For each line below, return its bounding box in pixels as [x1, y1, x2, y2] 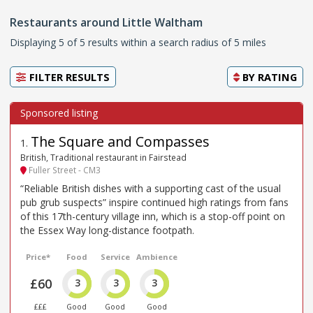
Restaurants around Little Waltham [10, 14, 203, 30]
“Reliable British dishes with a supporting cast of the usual [20, 182, 281, 196]
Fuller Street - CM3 [27, 163, 101, 175]
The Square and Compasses [31, 131, 210, 151]
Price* [26, 252, 51, 263]
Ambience [136, 252, 177, 263]
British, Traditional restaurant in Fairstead [20, 151, 187, 163]
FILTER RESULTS [27, 69, 110, 84]
